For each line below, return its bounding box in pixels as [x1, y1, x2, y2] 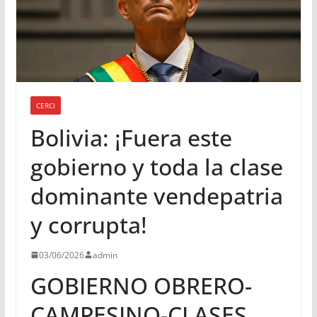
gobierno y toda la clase [30, 151, 283, 182]
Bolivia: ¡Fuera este [30, 122, 232, 153]
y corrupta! [30, 209, 147, 240]
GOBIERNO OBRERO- [30, 270, 252, 301]
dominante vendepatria [30, 180, 283, 211]
